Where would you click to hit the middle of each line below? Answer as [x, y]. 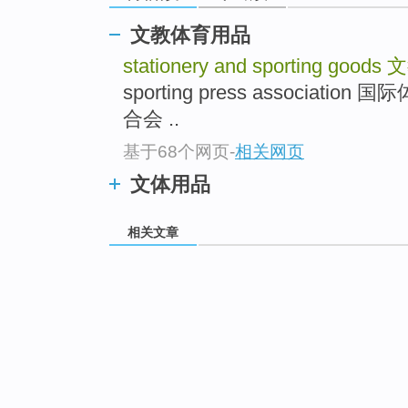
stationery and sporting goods [255, 66]
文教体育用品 [190, 35]
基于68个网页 [176, 151]
